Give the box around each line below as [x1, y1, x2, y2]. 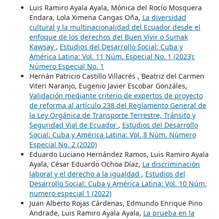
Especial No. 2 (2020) [29, 139, 97, 149]
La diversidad [142, 12, 186, 22]
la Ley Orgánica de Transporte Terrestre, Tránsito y [29, 110, 196, 120]
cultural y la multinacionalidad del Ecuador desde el [29, 22, 200, 32]
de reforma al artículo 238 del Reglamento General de [29, 100, 206, 110]
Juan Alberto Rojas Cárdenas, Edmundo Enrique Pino [29, 198, 202, 208]
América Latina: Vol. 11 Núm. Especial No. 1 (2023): [29, 51, 195, 61]
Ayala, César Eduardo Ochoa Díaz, [29, 159, 142, 169]
